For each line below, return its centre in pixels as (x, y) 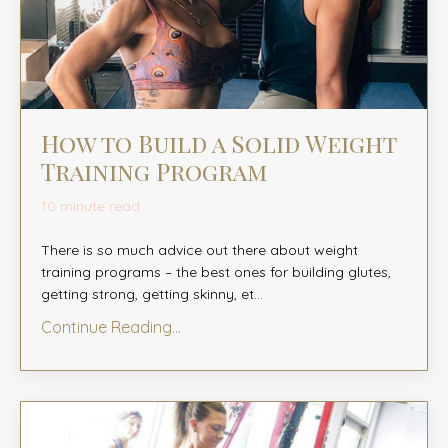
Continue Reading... (111, 326)
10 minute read (90, 205)
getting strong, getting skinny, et (147, 293)
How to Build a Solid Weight (218, 142)
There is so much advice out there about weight (199, 249)
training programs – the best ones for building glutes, (216, 271)
